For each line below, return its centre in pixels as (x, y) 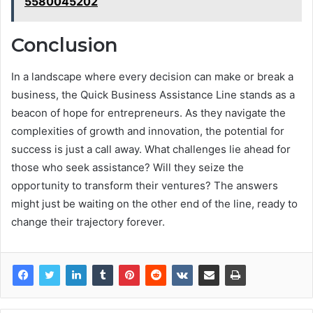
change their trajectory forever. (88, 221)
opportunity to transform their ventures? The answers (145, 185)
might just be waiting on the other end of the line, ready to (154, 203)
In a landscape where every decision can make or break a (152, 76)
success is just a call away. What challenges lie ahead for (151, 149)
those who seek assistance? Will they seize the (128, 167)
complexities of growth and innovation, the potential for (148, 131)
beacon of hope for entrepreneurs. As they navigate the (148, 112)
